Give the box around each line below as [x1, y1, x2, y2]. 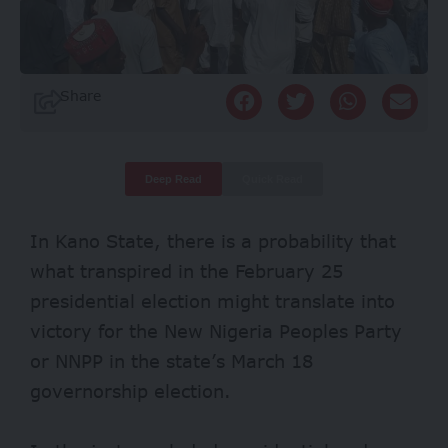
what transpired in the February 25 [30, 260, 343, 283]
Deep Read [145, 173, 202, 186]
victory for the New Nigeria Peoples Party [30, 320, 402, 343]
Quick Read [242, 173, 303, 186]
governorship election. [30, 380, 237, 403]
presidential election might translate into [30, 290, 395, 313]
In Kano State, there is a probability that [30, 230, 396, 253]
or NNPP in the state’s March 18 [30, 350, 313, 373]
